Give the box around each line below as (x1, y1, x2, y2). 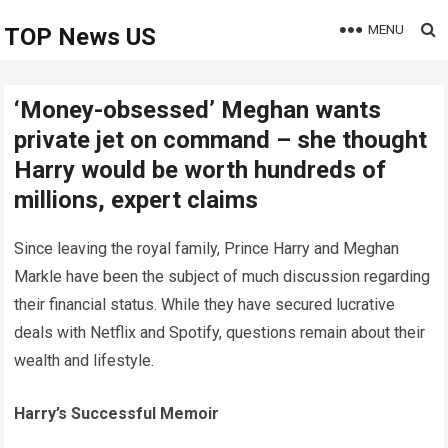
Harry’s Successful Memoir (14, 404, 220, 423)
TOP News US (4, 23, 157, 51)
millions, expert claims (14, 186, 259, 214)
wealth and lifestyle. (14, 351, 155, 370)
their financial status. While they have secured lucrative (14, 295, 396, 314)
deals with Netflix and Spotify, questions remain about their (14, 323, 426, 342)
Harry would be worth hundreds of (14, 156, 387, 184)
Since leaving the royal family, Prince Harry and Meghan (14, 239, 400, 258)
